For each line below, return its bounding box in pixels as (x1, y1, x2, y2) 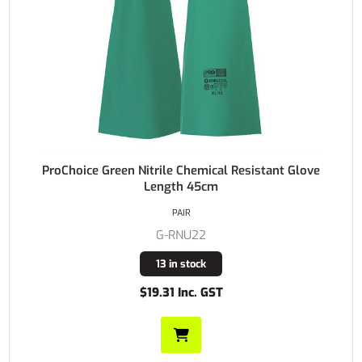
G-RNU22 (156, 226, 206, 243)
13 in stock (156, 256, 206, 271)
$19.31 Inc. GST (139, 284, 223, 301)
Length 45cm (144, 178, 218, 195)
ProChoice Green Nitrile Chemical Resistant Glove (42, 162, 320, 179)
